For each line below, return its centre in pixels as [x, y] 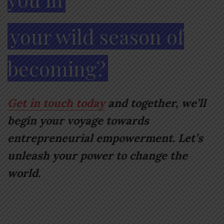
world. [24, 173]
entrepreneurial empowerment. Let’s [105, 138]
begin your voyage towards [78, 120]
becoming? [56, 68]
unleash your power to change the [97, 155]
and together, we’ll [155, 103]
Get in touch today [56, 103]
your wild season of [97, 36]
